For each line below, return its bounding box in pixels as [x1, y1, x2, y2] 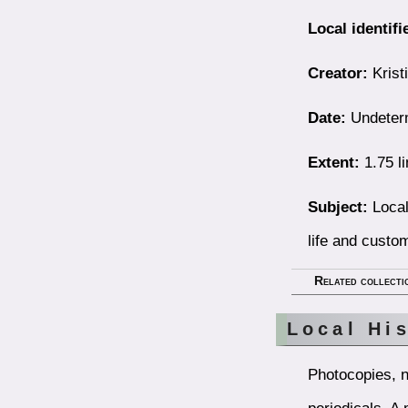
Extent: [307, 152, 360, 171]
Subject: [307, 197, 368, 216]
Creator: [307, 63, 368, 82]
